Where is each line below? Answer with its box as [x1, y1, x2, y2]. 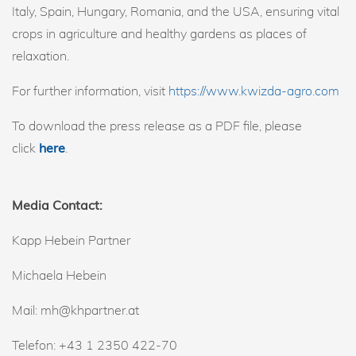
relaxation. [12, 48, 69, 64]
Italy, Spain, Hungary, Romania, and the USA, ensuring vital [12, 3, 339, 19]
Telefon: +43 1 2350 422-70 [12, 337, 177, 353]
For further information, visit [12, 83, 168, 99]
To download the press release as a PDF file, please [12, 118, 302, 133]
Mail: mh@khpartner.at [12, 302, 139, 318]
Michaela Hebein [12, 267, 106, 283]
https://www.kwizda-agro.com [168, 83, 339, 99]
